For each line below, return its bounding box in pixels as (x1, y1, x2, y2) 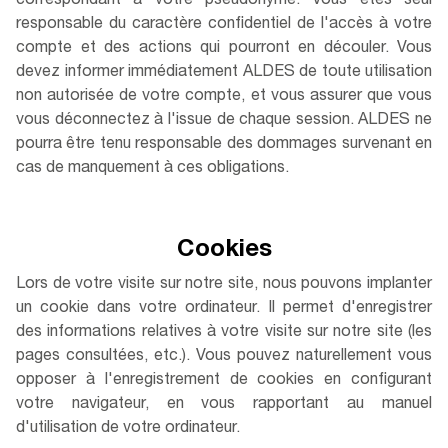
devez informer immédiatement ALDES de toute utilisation (16, 65, 432, 81)
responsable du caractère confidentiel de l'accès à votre (16, 17, 432, 33)
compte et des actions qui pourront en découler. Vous (16, 41, 432, 57)
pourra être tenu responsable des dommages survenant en (16, 137, 432, 153)
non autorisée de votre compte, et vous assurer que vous (16, 89, 432, 105)
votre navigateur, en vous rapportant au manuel (16, 397, 432, 413)
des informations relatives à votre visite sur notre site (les (16, 325, 432, 341)
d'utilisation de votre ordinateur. (16, 421, 240, 437)
